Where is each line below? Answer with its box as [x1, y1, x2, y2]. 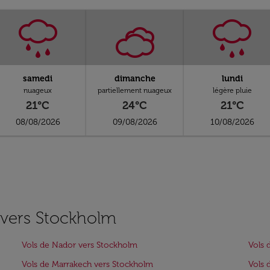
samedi [23, 74, 53, 84]
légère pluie [212, 86, 252, 95]
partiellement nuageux [98, 86, 172, 95]
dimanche [114, 74, 155, 84]
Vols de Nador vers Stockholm [22, 240, 137, 250]
